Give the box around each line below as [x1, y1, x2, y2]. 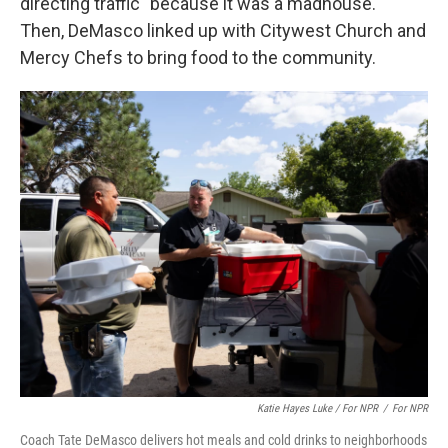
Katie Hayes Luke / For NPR [257, 401, 378, 415]
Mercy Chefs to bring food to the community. [20, 46, 376, 68]
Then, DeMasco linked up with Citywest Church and [20, 19, 426, 41]
